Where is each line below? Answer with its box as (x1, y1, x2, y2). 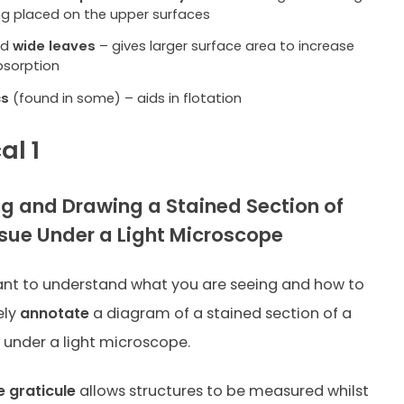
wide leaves (13, 36, 96, 56)
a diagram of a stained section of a (88, 302, 352, 324)
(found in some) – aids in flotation (9, 87, 243, 107)
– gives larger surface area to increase (96, 36, 355, 56)
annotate (19, 302, 89, 324)
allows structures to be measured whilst (75, 381, 369, 402)
